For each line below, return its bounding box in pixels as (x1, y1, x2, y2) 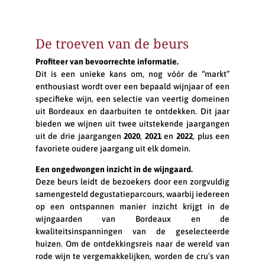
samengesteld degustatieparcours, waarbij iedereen (35, 189, 230, 199)
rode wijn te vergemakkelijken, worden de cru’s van (35, 251, 230, 261)
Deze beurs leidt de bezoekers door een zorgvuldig (35, 176, 230, 186)
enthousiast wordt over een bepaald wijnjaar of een (35, 81, 230, 91)
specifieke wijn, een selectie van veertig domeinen (35, 93, 230, 104)
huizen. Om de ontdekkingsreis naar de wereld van (35, 238, 230, 248)
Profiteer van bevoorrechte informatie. (35, 56, 179, 66)
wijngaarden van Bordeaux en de (35, 214, 230, 224)
